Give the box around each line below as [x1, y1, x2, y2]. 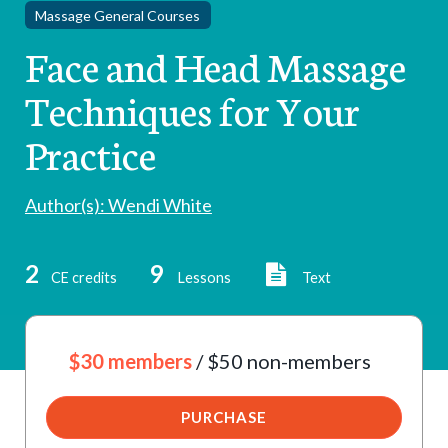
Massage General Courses [35, 6, 201, 24]
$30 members [69, 348, 192, 373]
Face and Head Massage [24, 37, 406, 93]
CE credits [50, 269, 117, 287]
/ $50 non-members [192, 348, 379, 373]
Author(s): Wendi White [24, 194, 212, 217]
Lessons [174, 269, 231, 287]
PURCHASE [180, 407, 268, 426]
